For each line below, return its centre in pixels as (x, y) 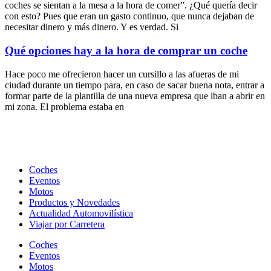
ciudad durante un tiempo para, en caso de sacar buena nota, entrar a (135, 85)
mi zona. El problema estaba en (64, 106)
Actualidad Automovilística (81, 213)
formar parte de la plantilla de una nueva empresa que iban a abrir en (135, 96)
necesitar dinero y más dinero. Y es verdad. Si (92, 27)
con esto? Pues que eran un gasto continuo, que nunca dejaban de (129, 16)
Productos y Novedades (74, 202)
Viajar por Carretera (67, 224)
